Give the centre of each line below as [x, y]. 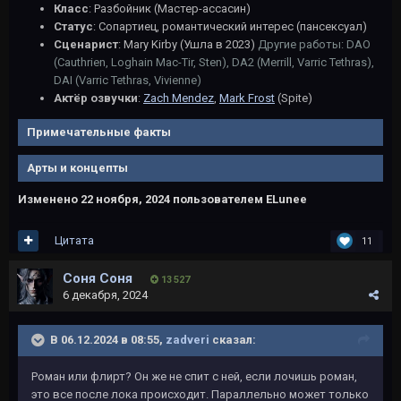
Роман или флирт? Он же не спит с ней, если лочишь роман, [194, 376]
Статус [73, 27]
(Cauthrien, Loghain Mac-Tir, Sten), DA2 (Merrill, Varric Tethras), [214, 63]
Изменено [49, 200]
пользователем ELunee [239, 200]
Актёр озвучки [96, 98]
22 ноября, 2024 [125, 200]
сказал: [233, 339]
